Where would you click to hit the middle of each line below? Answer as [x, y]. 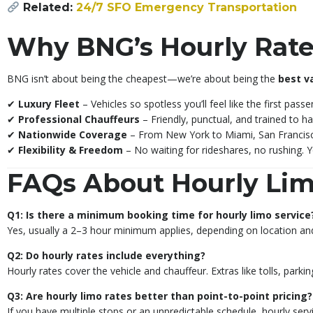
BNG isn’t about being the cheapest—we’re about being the [143, 79]
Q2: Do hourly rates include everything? [106, 256]
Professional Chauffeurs [79, 119]
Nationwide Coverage [73, 135]
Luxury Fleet [49, 104]
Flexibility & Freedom [71, 150]
